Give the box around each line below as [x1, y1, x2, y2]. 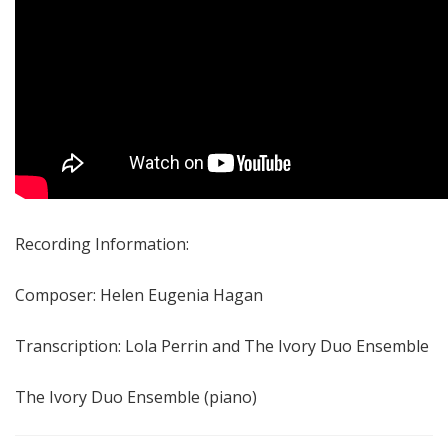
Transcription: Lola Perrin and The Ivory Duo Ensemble [15, 334, 429, 357]
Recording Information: [15, 232, 189, 255]
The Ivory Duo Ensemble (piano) [15, 385, 257, 408]
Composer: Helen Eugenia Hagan [15, 283, 263, 306]
